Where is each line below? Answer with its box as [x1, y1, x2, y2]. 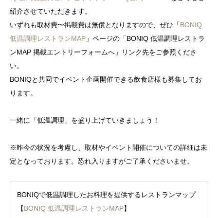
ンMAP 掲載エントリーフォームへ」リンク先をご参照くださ [10, 48, 197, 56]
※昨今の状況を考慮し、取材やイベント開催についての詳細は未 [10, 143, 207, 151]
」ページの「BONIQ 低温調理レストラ [86, 34, 205, 42]
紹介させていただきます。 [10, 7, 91, 15]
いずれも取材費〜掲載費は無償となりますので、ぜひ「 [10, 20, 180, 29]
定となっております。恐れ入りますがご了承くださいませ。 [10, 157, 194, 165]
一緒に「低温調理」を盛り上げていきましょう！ [10, 116, 160, 124]
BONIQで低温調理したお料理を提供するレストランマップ [17, 191, 196, 199]
